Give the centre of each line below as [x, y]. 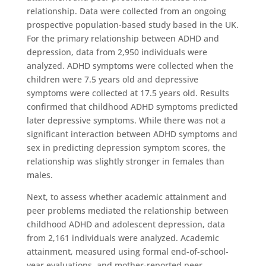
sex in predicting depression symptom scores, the [126, 148]
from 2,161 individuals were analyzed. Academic [123, 238]
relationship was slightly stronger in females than [125, 161]
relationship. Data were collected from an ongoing [126, 11]
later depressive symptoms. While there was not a [126, 120]
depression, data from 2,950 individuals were [117, 52]
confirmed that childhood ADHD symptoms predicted [132, 107]
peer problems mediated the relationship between [127, 210]
